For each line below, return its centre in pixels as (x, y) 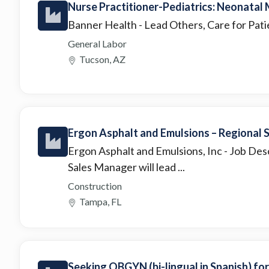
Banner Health (103, 24)
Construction (95, 186)
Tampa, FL (100, 201)
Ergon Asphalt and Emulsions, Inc (146, 150)
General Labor (97, 43)
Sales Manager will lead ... (126, 167)
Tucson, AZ (102, 59)
